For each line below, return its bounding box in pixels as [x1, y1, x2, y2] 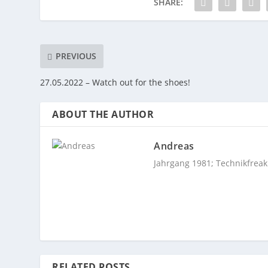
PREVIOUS [56, 50, 97, 62]
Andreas [154, 139, 194, 153]
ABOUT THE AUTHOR [52, 107, 154, 121]
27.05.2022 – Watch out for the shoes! [40, 76, 191, 88]
